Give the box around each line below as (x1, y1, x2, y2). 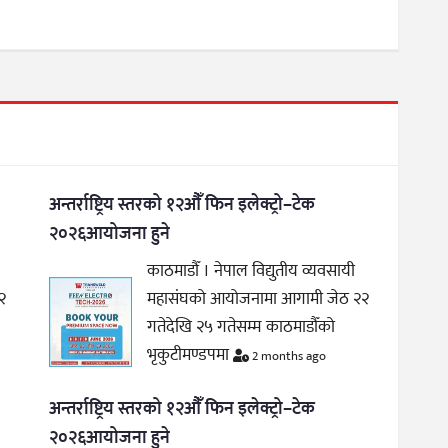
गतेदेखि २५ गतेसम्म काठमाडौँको (147, 312, 336, 341)
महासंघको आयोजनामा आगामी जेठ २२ (147, 284, 370, 313)
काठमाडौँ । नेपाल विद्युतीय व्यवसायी (147, 256, 356, 285)
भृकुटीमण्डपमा (147, 340, 234, 369)
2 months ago (249, 344, 327, 367)
